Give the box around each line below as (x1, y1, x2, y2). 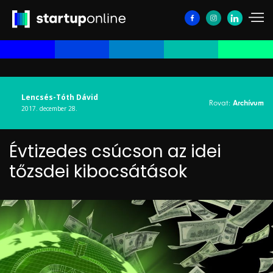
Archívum (233, 99, 264, 108)
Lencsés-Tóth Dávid (21, 92, 98, 103)
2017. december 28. (21, 104, 77, 113)
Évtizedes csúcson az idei (9, 140, 221, 164)
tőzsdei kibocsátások (9, 160, 187, 184)
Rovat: (209, 98, 233, 108)
